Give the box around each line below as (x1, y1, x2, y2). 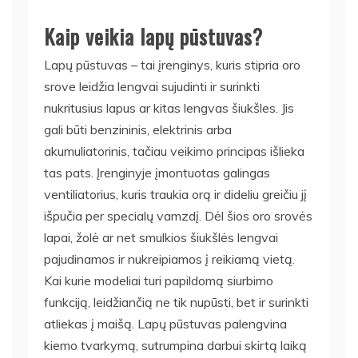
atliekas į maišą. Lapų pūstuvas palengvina (44, 316, 287, 332)
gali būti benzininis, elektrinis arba (44, 121, 232, 137)
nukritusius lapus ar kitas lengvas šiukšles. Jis (44, 100, 294, 116)
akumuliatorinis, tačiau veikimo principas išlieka (44, 143, 304, 159)
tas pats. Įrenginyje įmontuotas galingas (44, 165, 270, 181)
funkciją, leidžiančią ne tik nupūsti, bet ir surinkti (44, 294, 308, 310)
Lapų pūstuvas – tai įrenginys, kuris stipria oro (44, 57, 300, 73)
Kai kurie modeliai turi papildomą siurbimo (44, 272, 273, 288)
